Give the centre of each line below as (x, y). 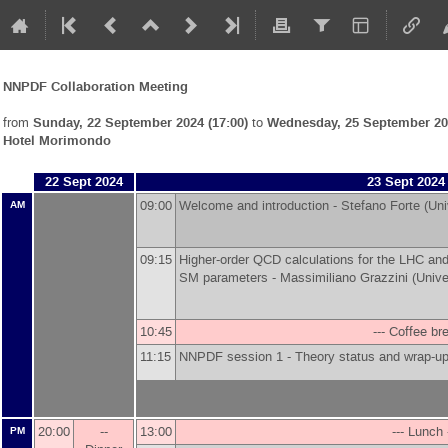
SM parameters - (229, 277)
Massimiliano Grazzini (344, 277)
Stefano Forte (380, 205)
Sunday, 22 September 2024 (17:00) (140, 122)
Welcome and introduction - (260, 205)
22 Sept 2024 (84, 182)
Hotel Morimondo (57, 140)
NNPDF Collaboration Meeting (95, 86)
